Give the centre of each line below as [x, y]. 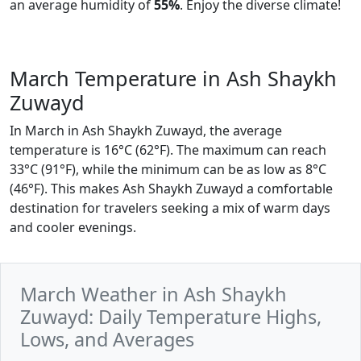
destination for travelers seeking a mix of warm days [170, 208]
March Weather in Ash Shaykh [154, 294]
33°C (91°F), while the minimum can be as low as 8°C [168, 169]
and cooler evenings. [73, 227]
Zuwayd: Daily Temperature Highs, [171, 317]
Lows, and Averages [107, 339]
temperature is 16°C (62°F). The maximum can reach [168, 150]
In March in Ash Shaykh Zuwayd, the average [146, 131]
